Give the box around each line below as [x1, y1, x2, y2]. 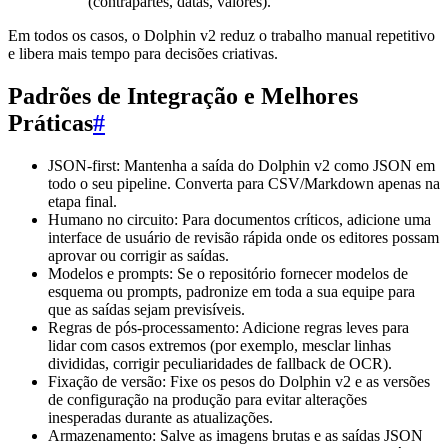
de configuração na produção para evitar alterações [48, 390, 367, 408]
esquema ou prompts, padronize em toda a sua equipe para [48, 282, 415, 300]
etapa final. [48, 192, 117, 210]
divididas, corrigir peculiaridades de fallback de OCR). [48, 354, 392, 372]
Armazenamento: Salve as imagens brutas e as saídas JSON [48, 426, 423, 444]
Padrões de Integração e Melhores [8, 83, 358, 110]
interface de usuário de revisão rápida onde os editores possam [48, 228, 439, 246]
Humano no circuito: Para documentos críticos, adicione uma [48, 210, 431, 228]
